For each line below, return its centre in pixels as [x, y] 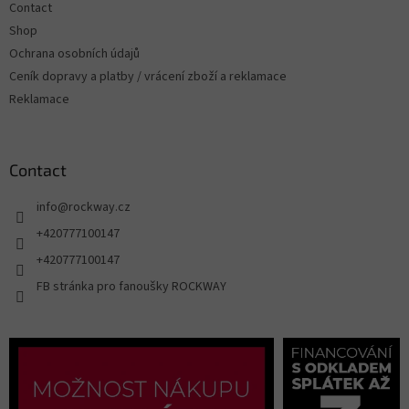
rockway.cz [100, 208]
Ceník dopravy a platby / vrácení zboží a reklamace [148, 77]
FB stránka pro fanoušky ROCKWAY [131, 287]
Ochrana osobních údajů [74, 54]
